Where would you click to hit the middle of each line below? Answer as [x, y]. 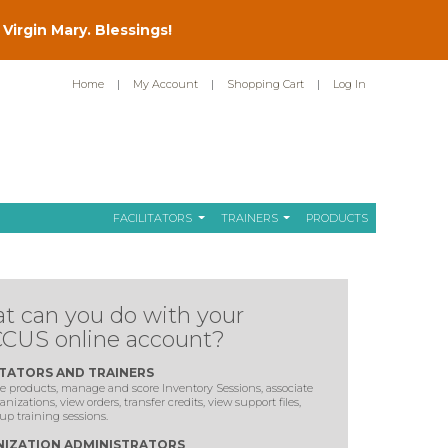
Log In [349, 84]
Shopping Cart [265, 84]
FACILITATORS [154, 218]
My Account [165, 84]
